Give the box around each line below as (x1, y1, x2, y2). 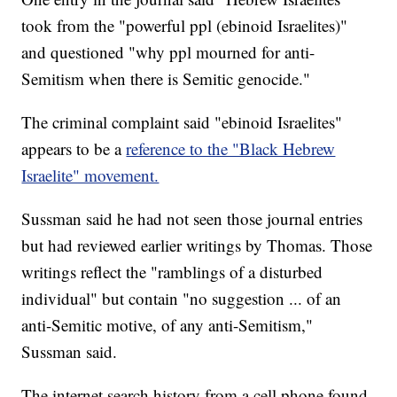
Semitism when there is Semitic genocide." (21, 67, 311, 90)
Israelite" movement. (21, 164, 160, 187)
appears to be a (21, 137, 127, 160)
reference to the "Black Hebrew (126, 137, 336, 160)
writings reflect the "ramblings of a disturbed (21, 261, 323, 284)
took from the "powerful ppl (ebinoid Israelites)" (21, 14, 348, 37)
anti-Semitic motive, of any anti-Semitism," (21, 314, 314, 337)
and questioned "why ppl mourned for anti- (21, 41, 315, 64)
